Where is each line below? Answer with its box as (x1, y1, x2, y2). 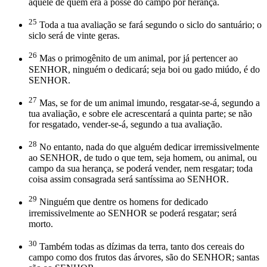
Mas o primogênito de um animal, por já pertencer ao (37, 53, 238, 64)
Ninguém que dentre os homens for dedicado (37, 197, 208, 207)
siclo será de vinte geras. (29, 30, 120, 41)
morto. (29, 218, 53, 229)
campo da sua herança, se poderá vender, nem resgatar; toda (29, 163, 253, 174)
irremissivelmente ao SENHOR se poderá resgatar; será (29, 207, 237, 218)
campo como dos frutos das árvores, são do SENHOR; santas (29, 252, 259, 262)
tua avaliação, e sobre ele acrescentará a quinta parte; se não (29, 108, 252, 119)
